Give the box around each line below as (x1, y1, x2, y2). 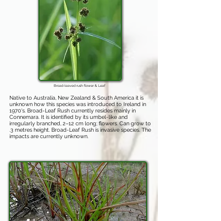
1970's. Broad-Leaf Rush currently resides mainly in (9, 108, 136, 114)
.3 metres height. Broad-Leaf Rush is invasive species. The (9, 127, 151, 133)
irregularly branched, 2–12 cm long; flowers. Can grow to (9, 120, 151, 127)
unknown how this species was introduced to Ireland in (9, 101, 146, 108)
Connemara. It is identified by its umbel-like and (9, 114, 128, 120)
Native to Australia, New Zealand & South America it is (9, 95, 144, 101)
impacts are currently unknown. (9, 133, 88, 140)
